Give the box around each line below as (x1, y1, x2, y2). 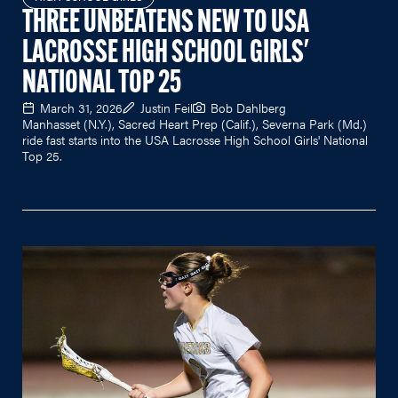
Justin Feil (140, 98, 193, 116)
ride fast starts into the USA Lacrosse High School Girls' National (22, 130, 368, 148)
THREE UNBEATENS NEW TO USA (22, 7, 309, 40)
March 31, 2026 (40, 98, 123, 116)
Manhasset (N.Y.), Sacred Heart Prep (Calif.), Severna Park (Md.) (22, 114, 367, 132)
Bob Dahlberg (211, 98, 286, 116)
